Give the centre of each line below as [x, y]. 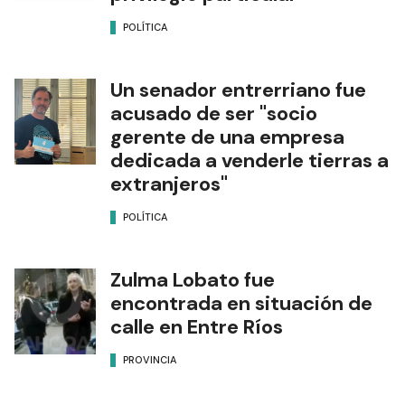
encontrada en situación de [241, 303]
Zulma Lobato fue [193, 279]
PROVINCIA [150, 360]
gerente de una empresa [227, 137]
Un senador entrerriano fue [238, 89]
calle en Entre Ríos [197, 326]
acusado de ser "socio [214, 113]
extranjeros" [169, 184]
